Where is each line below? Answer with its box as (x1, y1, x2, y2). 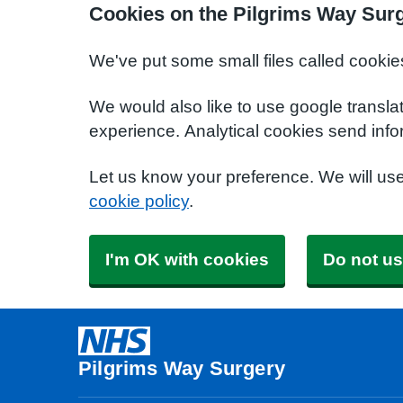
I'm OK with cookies (105, 251, 269, 268)
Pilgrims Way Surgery (78, 358, 285, 378)
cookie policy (89, 193, 189, 210)
